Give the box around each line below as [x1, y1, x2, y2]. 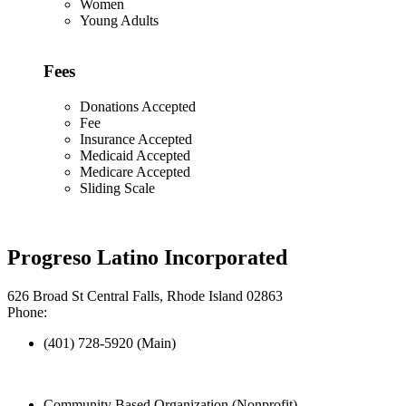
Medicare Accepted [80, 163, 190, 179]
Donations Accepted [80, 98, 196, 114]
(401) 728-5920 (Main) [43, 334, 176, 351]
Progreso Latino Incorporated [7, 245, 287, 269]
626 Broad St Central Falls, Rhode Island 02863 [7, 287, 283, 304]
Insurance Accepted [80, 130, 192, 147]
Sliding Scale [80, 179, 155, 196]
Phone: [7, 304, 47, 320]
